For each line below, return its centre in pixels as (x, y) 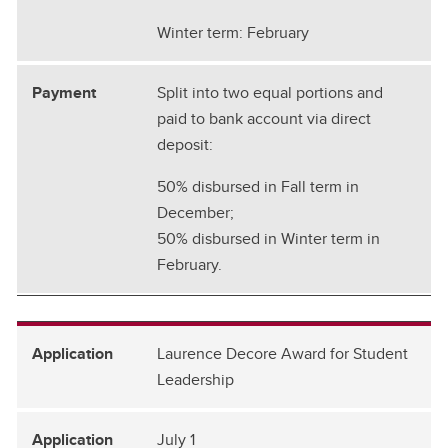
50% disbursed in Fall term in (258, 186)
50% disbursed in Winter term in (268, 238)
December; (195, 212)
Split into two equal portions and (270, 92)
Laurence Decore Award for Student (282, 353)
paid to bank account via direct (264, 118)
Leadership (195, 379)
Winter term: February (233, 32)
